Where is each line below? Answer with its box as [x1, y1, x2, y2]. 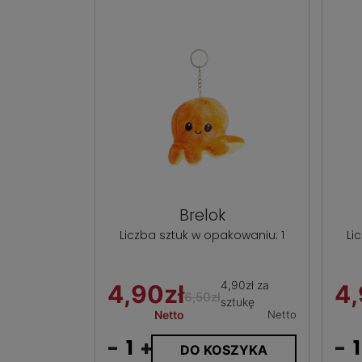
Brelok [179, 204, 225, 226]
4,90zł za [221, 277, 269, 292]
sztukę [221, 294, 255, 309]
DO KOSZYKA [180, 341, 268, 358]
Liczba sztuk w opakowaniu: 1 [120, 226, 285, 243]
